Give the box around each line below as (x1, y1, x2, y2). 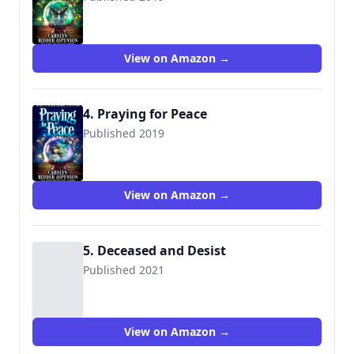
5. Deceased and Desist (83, 242, 226, 259)
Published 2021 (83, 262, 164, 277)
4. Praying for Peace (83, 105, 207, 122)
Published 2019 (83, 126, 164, 141)
